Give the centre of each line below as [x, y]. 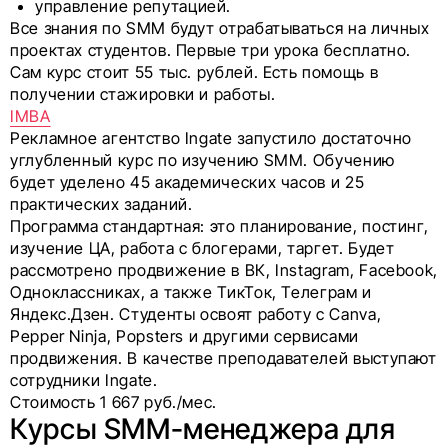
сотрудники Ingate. [84, 380]
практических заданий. [101, 204]
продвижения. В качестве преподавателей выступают [223, 358]
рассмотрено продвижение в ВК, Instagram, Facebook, [224, 270]
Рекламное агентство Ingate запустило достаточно [211, 138]
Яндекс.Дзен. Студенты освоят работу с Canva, [196, 314]
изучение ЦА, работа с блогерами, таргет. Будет [202, 248]
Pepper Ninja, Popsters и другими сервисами [184, 336]
